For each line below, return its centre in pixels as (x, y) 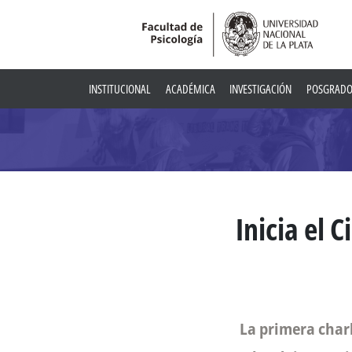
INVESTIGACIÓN (261, 89)
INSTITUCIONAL (120, 89)
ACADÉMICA (190, 89)
